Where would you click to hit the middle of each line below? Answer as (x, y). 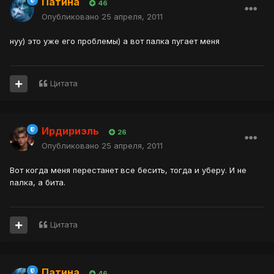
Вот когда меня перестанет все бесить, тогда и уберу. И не (128, 170)
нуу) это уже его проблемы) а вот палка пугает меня (115, 41)
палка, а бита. (38, 183)
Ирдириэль (70, 131)
